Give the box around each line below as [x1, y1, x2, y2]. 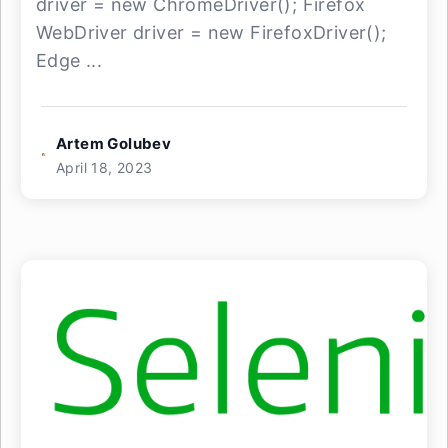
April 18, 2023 [56, 159, 153, 176]
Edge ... [36, 50, 103, 71]
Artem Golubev [56, 134, 172, 153]
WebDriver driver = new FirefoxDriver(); [36, 22, 387, 43]
